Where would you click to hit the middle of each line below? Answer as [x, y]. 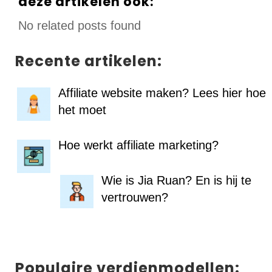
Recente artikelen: [89, 61]
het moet [82, 110]
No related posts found [80, 26]
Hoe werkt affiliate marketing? [138, 145]
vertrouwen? [135, 198]
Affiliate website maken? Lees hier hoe [162, 93]
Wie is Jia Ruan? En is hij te [176, 181]
